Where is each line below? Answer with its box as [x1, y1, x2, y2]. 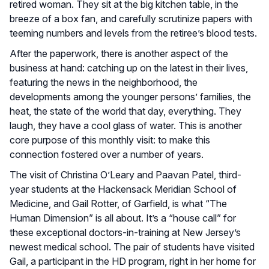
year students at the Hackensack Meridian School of [10, 183, 237, 195]
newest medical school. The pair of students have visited [10, 240, 255, 253]
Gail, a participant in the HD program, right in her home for [10, 255, 256, 267]
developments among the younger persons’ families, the [10, 90, 251, 103]
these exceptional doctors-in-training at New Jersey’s [10, 226, 241, 238]
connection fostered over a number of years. [10, 148, 204, 160]
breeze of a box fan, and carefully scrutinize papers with [10, 12, 252, 25]
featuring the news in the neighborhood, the [10, 76, 198, 88]
